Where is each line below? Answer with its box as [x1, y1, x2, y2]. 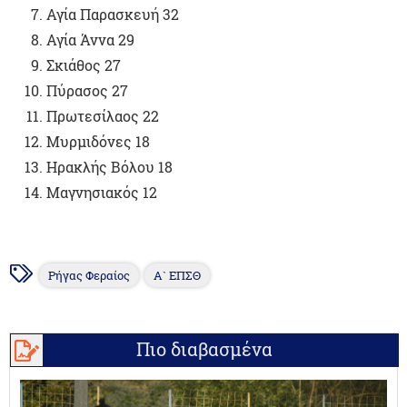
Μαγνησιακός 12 [46, 183, 158, 203]
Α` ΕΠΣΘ [154, 268, 202, 283]
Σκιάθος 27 [46, 55, 122, 75]
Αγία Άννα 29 [46, 30, 135, 50]
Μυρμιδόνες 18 [46, 132, 151, 152]
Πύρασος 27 [46, 81, 129, 101]
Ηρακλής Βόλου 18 [46, 157, 174, 177]
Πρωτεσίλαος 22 [46, 106, 160, 126]
